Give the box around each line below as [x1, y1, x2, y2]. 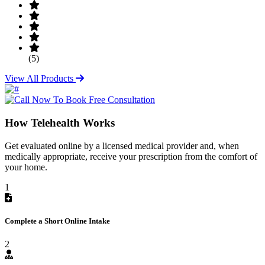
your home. [5, 161, 47, 172]
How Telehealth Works [5, 116, 115, 129]
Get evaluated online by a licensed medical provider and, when [5, 140, 239, 151]
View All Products [5, 73, 76, 84]
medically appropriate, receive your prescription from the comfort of [5, 151, 257, 161]
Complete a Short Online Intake [5, 216, 110, 225]
